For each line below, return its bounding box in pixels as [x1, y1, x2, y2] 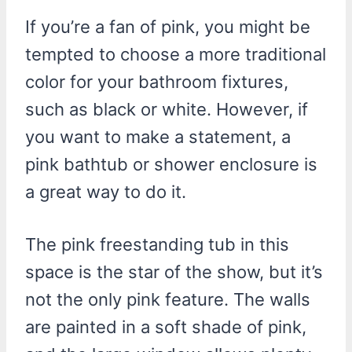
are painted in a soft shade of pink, [25, 316, 306, 337]
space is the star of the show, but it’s [25, 261, 323, 282]
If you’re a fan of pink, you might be [25, 16, 310, 37]
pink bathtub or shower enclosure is [25, 153, 317, 174]
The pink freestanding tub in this [25, 233, 289, 255]
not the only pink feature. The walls [25, 288, 310, 310]
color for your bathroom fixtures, [25, 71, 288, 92]
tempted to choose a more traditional [25, 43, 326, 64]
